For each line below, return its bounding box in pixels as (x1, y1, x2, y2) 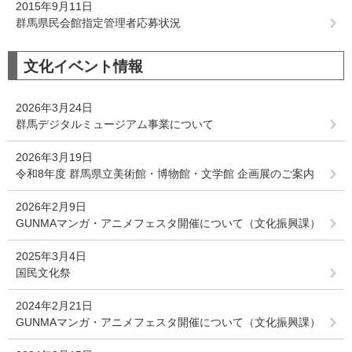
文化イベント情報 (24, 58, 143, 75)
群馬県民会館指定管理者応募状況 (16, 16, 181, 29)
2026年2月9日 (16, 200, 86, 213)
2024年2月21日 (16, 299, 93, 312)
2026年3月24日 (16, 101, 93, 114)
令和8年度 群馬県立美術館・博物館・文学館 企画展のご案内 (16, 167, 314, 180)
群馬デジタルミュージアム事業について (16, 118, 214, 130)
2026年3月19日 (16, 151, 93, 163)
